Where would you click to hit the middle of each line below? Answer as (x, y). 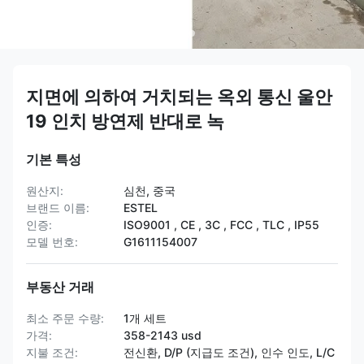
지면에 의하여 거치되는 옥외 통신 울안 (179, 97)
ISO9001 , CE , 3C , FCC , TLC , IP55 (221, 225)
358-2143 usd (162, 335)
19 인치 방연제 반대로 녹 (125, 121)
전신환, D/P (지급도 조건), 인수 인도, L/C (229, 352)
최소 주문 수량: (65, 318)
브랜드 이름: (58, 208)
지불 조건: (52, 352)
